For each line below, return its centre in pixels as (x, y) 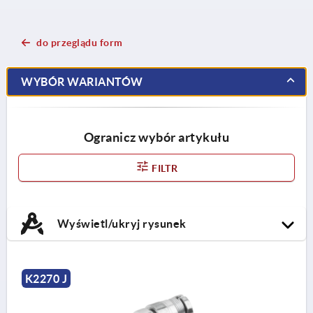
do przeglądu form (80, 42)
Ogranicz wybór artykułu (156, 137)
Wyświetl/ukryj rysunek (121, 223)
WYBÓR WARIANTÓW (82, 81)
